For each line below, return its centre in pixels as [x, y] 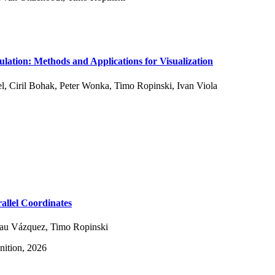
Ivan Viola [197, 85]
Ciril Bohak [32, 85]
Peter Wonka [84, 85]
